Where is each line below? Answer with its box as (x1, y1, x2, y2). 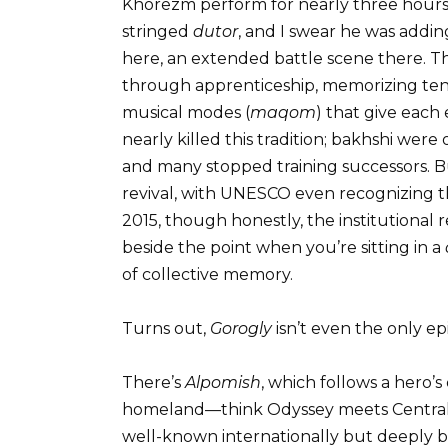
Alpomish (185, 373, 261, 393)
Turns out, (122, 318, 210, 338)
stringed (122, 21, 193, 41)
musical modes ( (122, 102, 250, 122)
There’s (122, 373, 185, 393)
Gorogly (210, 318, 272, 338)
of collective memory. (122, 264, 293, 284)
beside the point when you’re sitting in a (122, 237, 445, 257)
